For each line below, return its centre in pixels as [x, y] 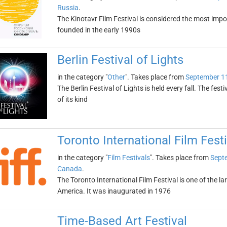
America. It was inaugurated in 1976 [114, 191]
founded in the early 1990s [99, 30]
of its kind [72, 99]
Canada [69, 169]
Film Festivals [128, 158]
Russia [68, 8]
